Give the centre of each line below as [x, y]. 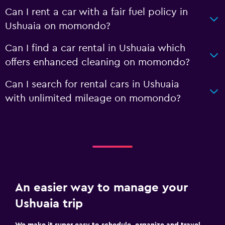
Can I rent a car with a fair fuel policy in [96, 12]
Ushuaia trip [49, 204]
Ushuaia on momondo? [58, 26]
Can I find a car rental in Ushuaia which [95, 48]
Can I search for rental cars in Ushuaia [92, 84]
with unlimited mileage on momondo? [93, 98]
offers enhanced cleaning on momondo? [97, 62]
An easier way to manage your [101, 188]
